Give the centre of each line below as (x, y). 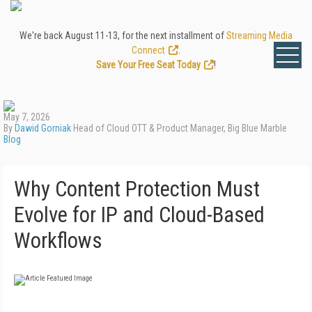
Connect (148, 50)
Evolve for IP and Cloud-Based (139, 215)
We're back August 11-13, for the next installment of (123, 36)
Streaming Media (259, 36)
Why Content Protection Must (137, 189)
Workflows (58, 241)
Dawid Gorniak (43, 128)
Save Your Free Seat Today (148, 65)
